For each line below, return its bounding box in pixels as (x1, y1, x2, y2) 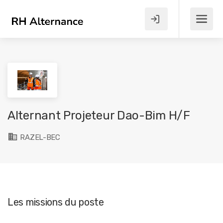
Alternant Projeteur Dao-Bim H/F (7, 109, 190, 122)
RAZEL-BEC (18, 133, 60, 142)
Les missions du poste (7, 196, 104, 208)
